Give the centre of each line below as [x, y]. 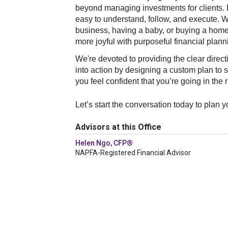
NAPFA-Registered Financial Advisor [133, 153]
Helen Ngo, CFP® [104, 143]
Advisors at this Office [118, 127]
